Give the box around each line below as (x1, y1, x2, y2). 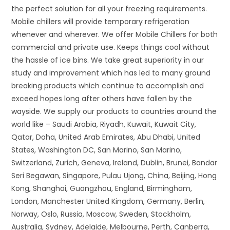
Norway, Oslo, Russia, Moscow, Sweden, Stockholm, (11, 209, 191, 220)
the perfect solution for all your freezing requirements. (11, 4, 207, 14)
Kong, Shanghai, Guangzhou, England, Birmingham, (11, 183, 193, 194)
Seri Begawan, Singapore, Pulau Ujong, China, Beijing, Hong (11, 170, 217, 181)
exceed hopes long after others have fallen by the (11, 93, 193, 104)
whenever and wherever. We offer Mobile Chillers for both (11, 29, 218, 40)
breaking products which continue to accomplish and (11, 81, 204, 91)
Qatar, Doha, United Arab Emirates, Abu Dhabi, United (11, 132, 201, 143)
